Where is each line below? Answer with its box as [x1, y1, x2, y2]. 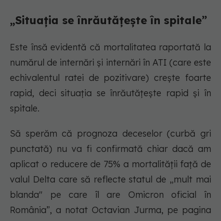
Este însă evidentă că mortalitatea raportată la [10, 41, 211, 53]
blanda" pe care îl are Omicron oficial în [10, 189, 211, 201]
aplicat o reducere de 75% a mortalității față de [10, 158, 211, 170]
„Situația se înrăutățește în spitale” [10, 13, 207, 28]
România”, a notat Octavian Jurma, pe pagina [10, 204, 211, 216]
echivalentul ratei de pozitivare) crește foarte [10, 72, 211, 84]
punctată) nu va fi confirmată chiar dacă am [10, 143, 211, 155]
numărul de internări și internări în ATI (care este [10, 57, 211, 69]
